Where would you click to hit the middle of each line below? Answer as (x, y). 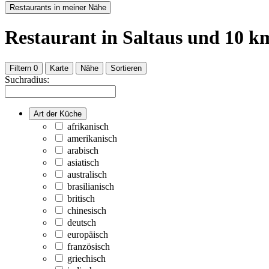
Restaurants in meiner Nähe (58, 7)
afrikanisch (88, 126)
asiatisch (83, 162)
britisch (81, 198)
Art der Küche (58, 113)
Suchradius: (27, 79)
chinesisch (87, 210)
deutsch (82, 222)
